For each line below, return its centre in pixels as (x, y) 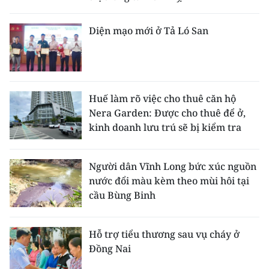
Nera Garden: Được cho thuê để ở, (167, 113)
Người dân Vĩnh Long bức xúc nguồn (173, 167)
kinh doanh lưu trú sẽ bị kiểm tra (165, 128)
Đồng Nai (110, 249)
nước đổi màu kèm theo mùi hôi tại (169, 181)
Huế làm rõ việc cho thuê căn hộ (162, 99)
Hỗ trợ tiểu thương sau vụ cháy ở (164, 234)
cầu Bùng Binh (122, 195)
